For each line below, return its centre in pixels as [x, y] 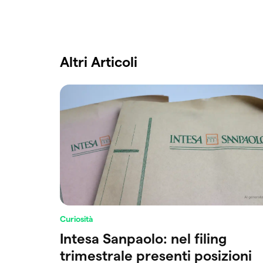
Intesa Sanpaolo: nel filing [143, 238]
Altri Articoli [99, 62]
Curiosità [77, 219]
